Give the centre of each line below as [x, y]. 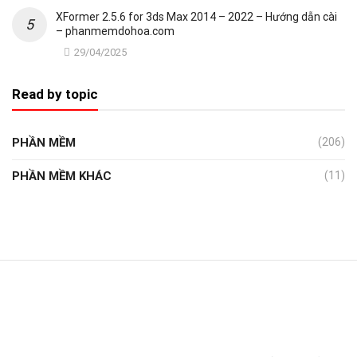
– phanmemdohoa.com [115, 31]
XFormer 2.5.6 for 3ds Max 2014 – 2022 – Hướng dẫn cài [196, 17]
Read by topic [55, 94]
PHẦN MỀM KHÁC [62, 176]
